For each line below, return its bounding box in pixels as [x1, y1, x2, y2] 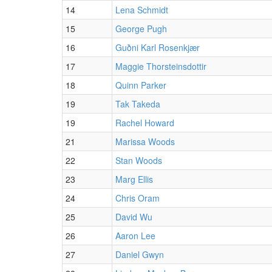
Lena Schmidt [115, 3, 168, 16]
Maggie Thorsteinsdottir [115, 59, 206, 72]
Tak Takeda [115, 97, 160, 110]
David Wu [115, 210, 152, 223]
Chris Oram [115, 191, 160, 204]
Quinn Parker [115, 78, 166, 91]
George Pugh [115, 22, 167, 35]
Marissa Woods [115, 135, 175, 148]
